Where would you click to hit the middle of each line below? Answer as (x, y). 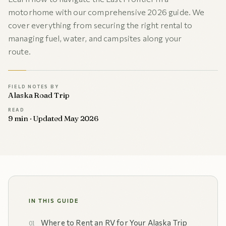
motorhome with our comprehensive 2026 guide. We (106, 12)
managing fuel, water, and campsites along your (95, 38)
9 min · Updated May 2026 (53, 118)
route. (19, 51)
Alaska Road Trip (39, 95)
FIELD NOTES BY (34, 87)
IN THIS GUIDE (54, 201)
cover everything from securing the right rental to (100, 25)
